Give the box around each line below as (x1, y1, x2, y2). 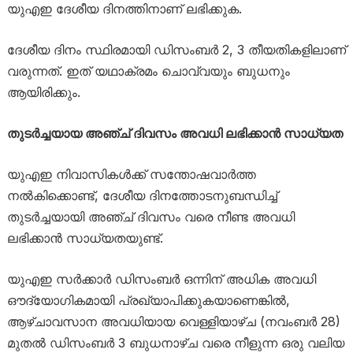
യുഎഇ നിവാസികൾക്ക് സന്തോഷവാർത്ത (6, 166, 256, 182)
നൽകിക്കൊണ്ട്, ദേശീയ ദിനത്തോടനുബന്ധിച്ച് (6, 188, 277, 203)
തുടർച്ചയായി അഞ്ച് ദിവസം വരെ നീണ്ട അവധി (6, 209, 295, 225)
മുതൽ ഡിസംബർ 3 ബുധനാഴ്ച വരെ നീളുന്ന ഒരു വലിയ (6, 335, 344, 351)
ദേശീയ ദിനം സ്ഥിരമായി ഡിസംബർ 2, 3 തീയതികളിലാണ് (6, 42, 346, 58)
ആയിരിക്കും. (6, 84, 80, 100)
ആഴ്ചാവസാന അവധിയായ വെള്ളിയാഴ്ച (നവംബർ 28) (6, 314, 340, 329)
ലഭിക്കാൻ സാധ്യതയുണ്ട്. (6, 230, 163, 246)
